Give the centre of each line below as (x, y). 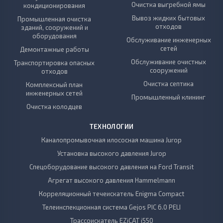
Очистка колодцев (55, 107)
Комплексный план (55, 85)
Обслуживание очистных (169, 62)
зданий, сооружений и (54, 28)
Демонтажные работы (54, 50)
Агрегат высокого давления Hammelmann (111, 180)
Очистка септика (169, 84)
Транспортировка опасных (55, 63)
